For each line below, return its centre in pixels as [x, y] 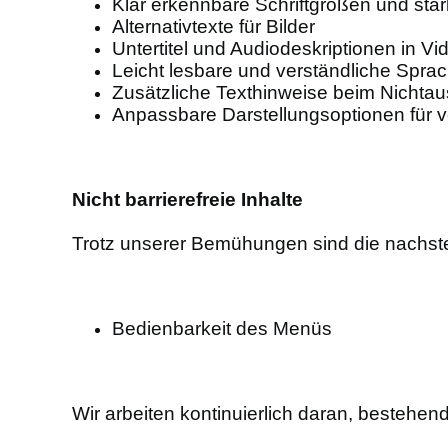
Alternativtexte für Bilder [213, 27]
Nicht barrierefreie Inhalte [187, 200]
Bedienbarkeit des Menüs [222, 329]
